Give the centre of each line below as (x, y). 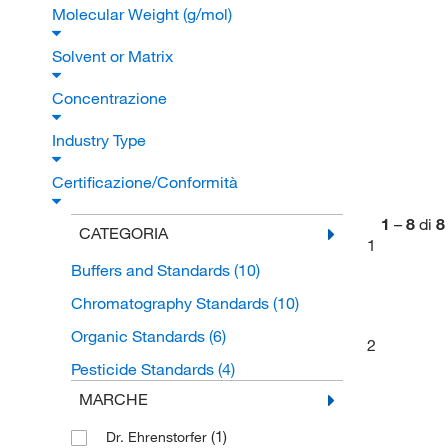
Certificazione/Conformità (147, 182)
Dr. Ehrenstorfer (158, 437)
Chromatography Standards (171, 303)
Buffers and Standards (152, 270)
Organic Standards (139, 336)
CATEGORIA (123, 233)
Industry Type (101, 140)
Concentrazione (111, 98)
